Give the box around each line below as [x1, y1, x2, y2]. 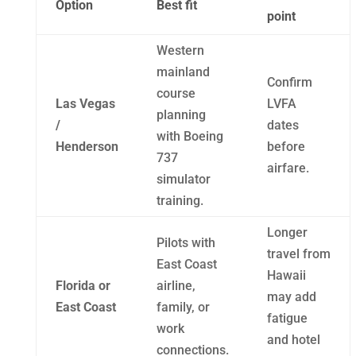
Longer [266, 224, 308, 240]
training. [156, 192, 203, 208]
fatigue [266, 310, 308, 326]
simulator [156, 171, 211, 187]
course [156, 85, 195, 101]
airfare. [266, 160, 309, 176]
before [266, 138, 305, 154]
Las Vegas [55, 95, 115, 111]
